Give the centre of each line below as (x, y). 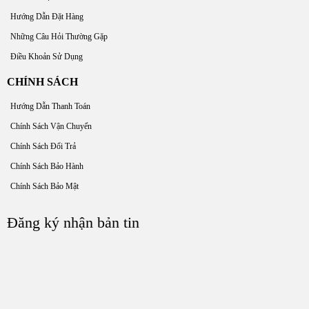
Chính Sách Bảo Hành (47, 167)
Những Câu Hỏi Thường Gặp (59, 37)
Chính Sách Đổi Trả (43, 147)
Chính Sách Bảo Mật (44, 187)
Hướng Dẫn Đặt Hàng (47, 17)
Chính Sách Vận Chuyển (51, 127)
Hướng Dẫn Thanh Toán (50, 107)
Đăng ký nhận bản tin (73, 223)
